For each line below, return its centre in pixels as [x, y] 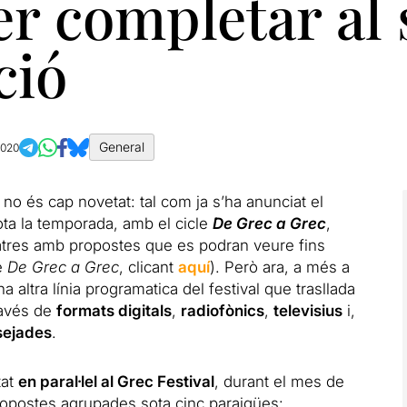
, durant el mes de [279, 382]
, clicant [148, 267]
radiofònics [222, 311]
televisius [308, 311]
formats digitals [114, 311]
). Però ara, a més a [279, 267]
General [122, 147]
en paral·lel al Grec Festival [116, 382]
